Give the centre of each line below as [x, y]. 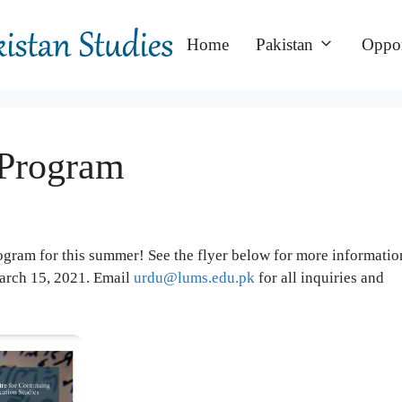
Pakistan [285, 44]
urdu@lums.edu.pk [194, 278]
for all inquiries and [319, 278]
